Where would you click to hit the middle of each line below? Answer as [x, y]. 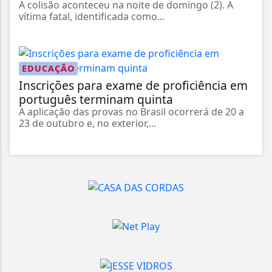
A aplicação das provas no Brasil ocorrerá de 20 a [131, 111]
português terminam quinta [96, 99]
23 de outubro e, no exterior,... [87, 123]
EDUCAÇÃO [48, 68]
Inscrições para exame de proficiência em [133, 85]
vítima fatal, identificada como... [92, 16]
